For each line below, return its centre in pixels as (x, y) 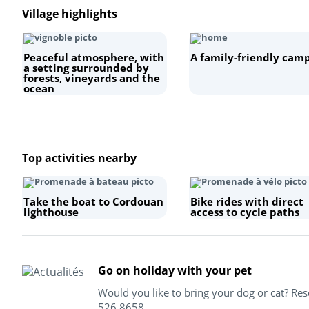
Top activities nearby (79, 158)
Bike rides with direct (247, 201)
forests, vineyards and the (92, 78)
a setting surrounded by (86, 67)
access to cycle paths (245, 211)
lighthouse (51, 211)
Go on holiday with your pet (175, 270)
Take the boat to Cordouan (93, 201)
